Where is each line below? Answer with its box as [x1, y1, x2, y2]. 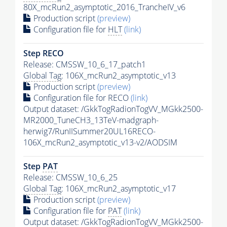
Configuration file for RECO [31, 92, 131, 103]
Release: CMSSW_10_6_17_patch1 [23, 58, 146, 70]
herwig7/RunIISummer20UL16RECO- [23, 125, 156, 137]
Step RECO [23, 47, 64, 59]
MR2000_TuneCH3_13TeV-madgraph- [23, 114, 159, 126]
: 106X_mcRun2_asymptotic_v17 [61, 182, 176, 194]
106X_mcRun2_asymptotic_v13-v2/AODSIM [23, 136, 177, 148]
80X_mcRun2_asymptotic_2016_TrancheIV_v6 [23, 1, 185, 13]
